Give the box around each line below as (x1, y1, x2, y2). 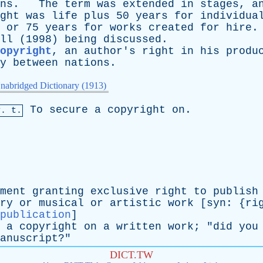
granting (32, 186, 84, 197)
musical (39, 197, 84, 209)
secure (49, 104, 88, 116)
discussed (103, 33, 161, 45)
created (149, 22, 194, 33)
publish (213, 186, 258, 197)
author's (84, 45, 136, 57)
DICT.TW (110, 249, 153, 261)
